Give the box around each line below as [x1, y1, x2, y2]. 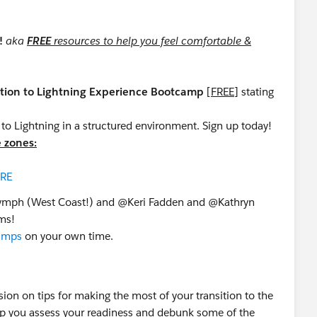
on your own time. [25, 229, 116, 243]
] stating [234, 85, 274, 98]
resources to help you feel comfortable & [51, 34, 251, 47]
